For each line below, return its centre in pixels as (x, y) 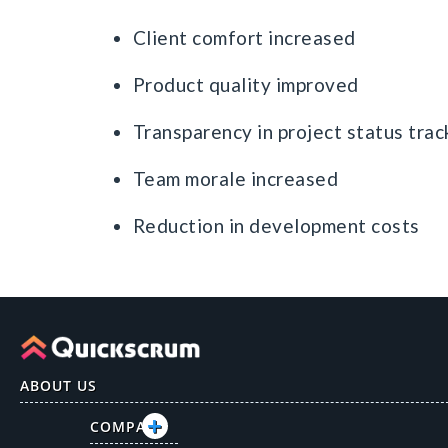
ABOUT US (58, 385)
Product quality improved (245, 84)
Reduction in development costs (276, 225)
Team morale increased (235, 178)
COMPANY (128, 426)
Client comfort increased (244, 37)
